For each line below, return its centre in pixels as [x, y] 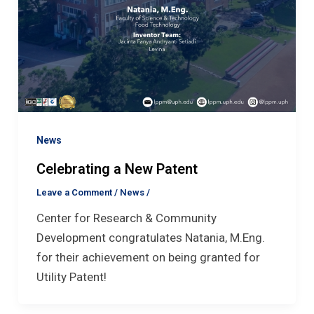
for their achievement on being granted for [148, 257]
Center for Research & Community [126, 218]
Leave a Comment [74, 192]
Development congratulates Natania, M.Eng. [150, 237]
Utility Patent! [71, 277]
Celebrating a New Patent [117, 169]
